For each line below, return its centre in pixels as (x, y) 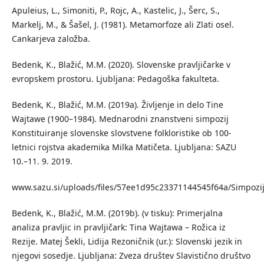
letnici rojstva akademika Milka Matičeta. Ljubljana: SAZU (124, 147)
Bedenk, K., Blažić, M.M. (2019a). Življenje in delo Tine (117, 105)
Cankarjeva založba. (51, 39)
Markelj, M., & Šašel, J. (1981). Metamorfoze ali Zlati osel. (123, 25)
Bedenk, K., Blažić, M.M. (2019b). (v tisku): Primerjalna (117, 213)
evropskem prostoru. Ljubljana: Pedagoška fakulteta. (115, 79)
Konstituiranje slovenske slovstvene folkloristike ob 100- (121, 133)
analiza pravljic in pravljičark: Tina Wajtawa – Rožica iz (118, 227)
